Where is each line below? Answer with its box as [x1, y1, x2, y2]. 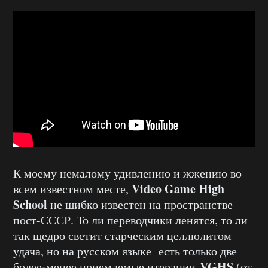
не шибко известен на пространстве [47, 196, 233, 213]
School [13, 196, 47, 214]
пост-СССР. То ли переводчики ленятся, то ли [13, 212, 248, 229]
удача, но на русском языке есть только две [13, 243, 237, 260]
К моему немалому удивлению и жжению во [13, 165, 242, 182]
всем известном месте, [13, 181, 132, 197]
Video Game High [132, 180, 224, 198]
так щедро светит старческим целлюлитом [13, 227, 232, 244]
